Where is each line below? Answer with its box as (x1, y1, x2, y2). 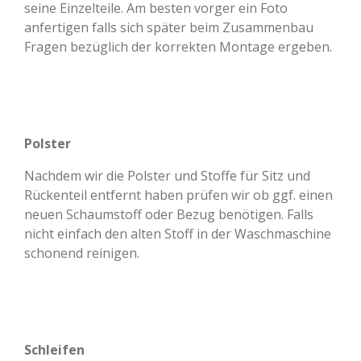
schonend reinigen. (24, 243, 139, 262)
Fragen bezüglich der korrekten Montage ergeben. (24, 37, 332, 56)
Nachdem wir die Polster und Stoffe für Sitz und (24, 166, 310, 185)
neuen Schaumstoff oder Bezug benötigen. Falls (24, 205, 313, 223)
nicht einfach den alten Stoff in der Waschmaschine (24, 224, 331, 243)
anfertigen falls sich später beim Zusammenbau (24, 18, 313, 36)
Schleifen (24, 340, 85, 359)
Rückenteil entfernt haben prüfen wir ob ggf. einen (24, 185, 333, 204)
